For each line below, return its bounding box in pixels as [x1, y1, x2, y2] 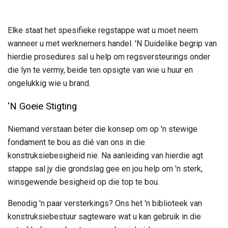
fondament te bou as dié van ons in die [8, 137, 145, 147]
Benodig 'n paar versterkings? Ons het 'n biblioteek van [8, 198, 202, 208]
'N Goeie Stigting [8, 101, 77, 112]
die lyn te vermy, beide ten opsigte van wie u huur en [8, 65, 193, 75]
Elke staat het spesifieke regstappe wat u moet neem [8, 25, 198, 36]
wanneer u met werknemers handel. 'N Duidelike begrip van [8, 39, 217, 49]
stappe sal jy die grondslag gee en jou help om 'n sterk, [8, 163, 203, 174]
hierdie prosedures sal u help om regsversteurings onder [8, 52, 210, 62]
